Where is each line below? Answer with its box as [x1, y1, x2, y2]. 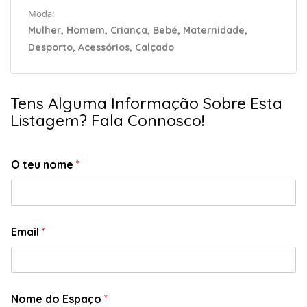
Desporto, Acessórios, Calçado [28, 41, 174, 54]
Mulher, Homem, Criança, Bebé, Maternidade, [28, 24, 247, 37]
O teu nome [11, 158, 76, 172]
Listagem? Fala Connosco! [10, 110, 204, 131]
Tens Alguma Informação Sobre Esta [10, 93, 282, 114]
